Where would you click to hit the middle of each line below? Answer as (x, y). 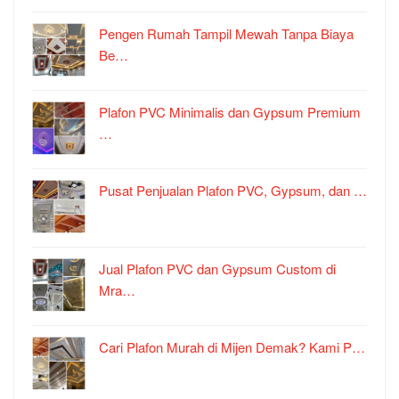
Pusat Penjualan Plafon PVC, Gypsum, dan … (233, 191)
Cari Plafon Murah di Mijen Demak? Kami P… (232, 347)
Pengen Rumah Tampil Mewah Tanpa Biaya (226, 34)
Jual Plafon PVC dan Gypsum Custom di (217, 269)
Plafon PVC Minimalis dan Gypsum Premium (230, 112)
